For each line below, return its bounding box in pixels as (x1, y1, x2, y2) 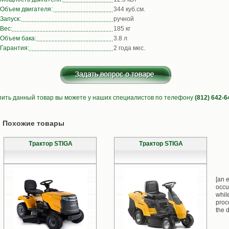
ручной (113, 15, 134, 22)
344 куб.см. (113, 6, 145, 13)
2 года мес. (113, 44, 145, 52)
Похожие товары (3, 119, 64, 127)
